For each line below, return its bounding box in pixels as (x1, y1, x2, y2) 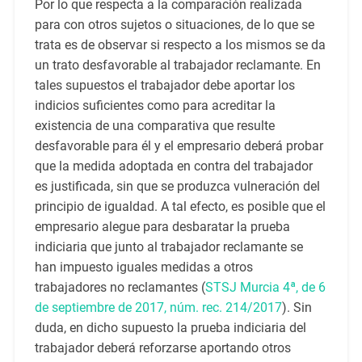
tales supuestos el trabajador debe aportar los (34, 78, 295, 94)
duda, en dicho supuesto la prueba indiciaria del (34, 320, 306, 336)
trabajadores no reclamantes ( (34, 280, 205, 296)
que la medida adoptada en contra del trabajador (34, 158, 313, 175)
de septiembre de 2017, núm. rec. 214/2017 (34, 300, 282, 316)
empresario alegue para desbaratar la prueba (34, 219, 290, 235)
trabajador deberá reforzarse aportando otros (34, 340, 291, 356)
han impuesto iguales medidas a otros (34, 259, 253, 276)
